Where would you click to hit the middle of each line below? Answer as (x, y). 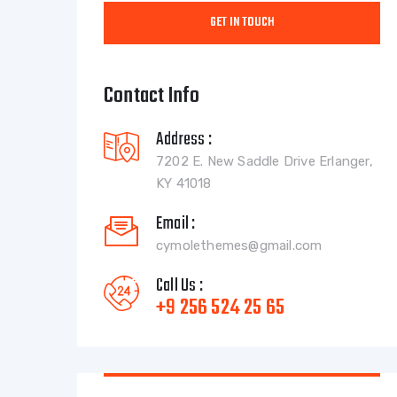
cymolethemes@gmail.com (239, 245)
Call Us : (179, 286)
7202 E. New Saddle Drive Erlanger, (265, 161)
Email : (176, 224)
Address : (184, 140)
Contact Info (152, 96)
